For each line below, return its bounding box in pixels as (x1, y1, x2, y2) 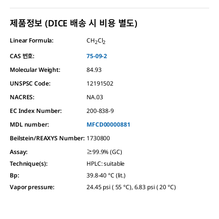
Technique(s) (10, 159, 46, 168)
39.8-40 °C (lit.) (87, 171, 126, 179)
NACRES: (10, 92, 35, 101)
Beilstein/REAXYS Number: (10, 133, 85, 142)
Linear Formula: (10, 36, 54, 45)
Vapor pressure (10, 182, 53, 191)
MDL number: (10, 120, 49, 129)
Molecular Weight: (10, 65, 60, 74)
